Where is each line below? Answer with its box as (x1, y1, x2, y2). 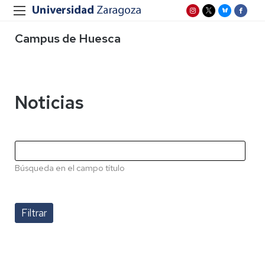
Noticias (15, 91, 84, 114)
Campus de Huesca (15, 31, 121, 46)
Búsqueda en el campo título (15, 162, 125, 173)
